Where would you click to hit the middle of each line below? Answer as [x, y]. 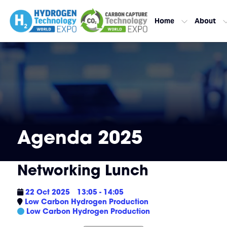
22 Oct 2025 [46, 192]
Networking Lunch [83, 170]
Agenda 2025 [80, 137]
